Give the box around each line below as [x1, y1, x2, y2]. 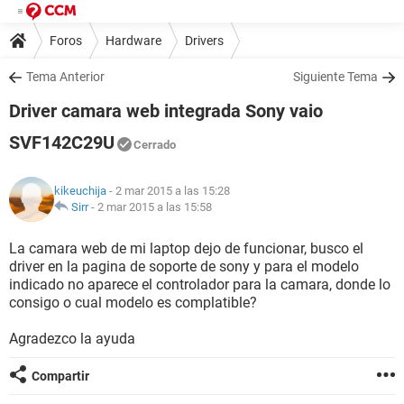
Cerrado [133, 138, 176, 151]
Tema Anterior [26, 69, 105, 84]
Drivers [185, 32, 224, 48]
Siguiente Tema [293, 69, 378, 84]
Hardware [106, 32, 161, 48]
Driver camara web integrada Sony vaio [9, 100, 323, 122]
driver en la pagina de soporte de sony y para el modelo [9, 258, 359, 275]
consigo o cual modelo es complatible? [9, 294, 257, 311]
